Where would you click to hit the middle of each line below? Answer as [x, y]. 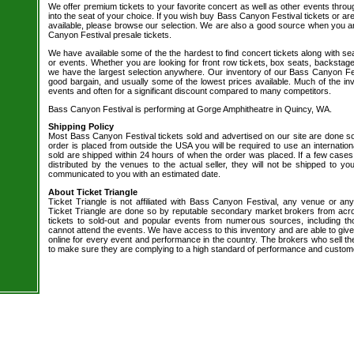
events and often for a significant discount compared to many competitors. [190, 90]
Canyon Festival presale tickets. [110, 35]
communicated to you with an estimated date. [134, 174]
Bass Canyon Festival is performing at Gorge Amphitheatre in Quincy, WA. [190, 109]
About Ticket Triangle [93, 192]
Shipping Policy [81, 127]
